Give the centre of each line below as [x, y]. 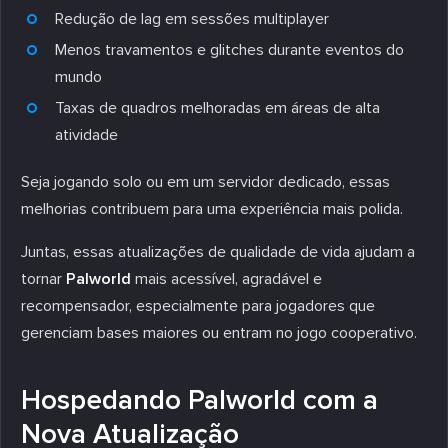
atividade [86, 134]
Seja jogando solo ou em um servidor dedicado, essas [205, 181]
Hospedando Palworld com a [199, 399]
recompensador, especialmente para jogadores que [198, 305]
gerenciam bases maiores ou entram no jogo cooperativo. [219, 332]
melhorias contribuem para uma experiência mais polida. [212, 208]
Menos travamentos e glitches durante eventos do [229, 49]
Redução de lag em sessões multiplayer [192, 18]
